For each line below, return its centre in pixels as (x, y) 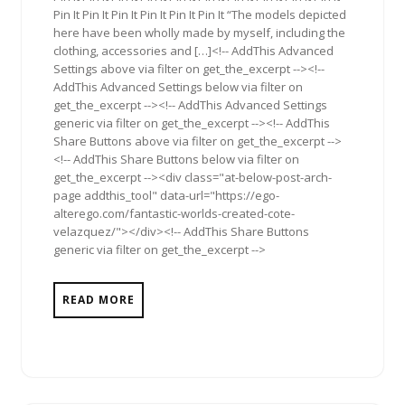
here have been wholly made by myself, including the (199, 33)
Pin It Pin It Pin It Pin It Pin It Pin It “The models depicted (200, 15)
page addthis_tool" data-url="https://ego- (166, 196)
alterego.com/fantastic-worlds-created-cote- (174, 214)
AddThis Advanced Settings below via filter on (178, 87)
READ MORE (99, 300)
